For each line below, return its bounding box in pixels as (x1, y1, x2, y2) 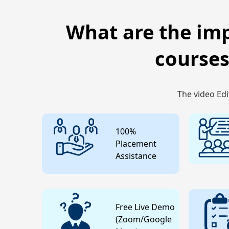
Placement (115, 138, 156, 149)
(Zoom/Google (115, 213, 172, 225)
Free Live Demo (115, 201, 175, 213)
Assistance (115, 150, 156, 162)
